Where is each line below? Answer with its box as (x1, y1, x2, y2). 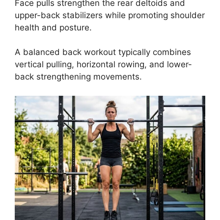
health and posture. (15, 22, 92, 32)
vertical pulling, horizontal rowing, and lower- (15, 59, 192, 70)
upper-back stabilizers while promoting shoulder (15, 10, 205, 20)
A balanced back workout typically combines (15, 47, 191, 57)
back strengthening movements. (15, 72, 142, 82)
